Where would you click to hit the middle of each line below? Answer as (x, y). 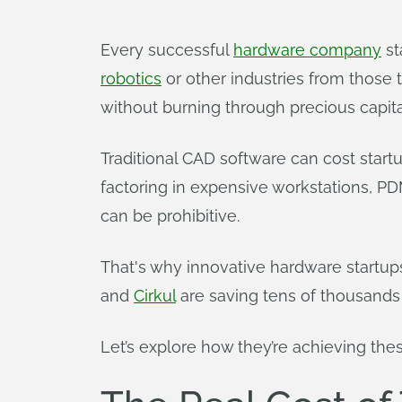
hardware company (307, 50)
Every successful (167, 50)
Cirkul (155, 296)
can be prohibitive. (170, 216)
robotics (131, 79)
